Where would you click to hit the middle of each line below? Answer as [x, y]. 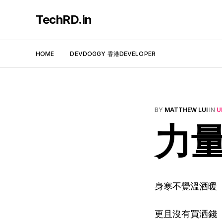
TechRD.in [64, 20]
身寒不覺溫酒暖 [186, 186]
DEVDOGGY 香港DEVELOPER [113, 54]
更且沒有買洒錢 [186, 214]
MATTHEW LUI [186, 110]
